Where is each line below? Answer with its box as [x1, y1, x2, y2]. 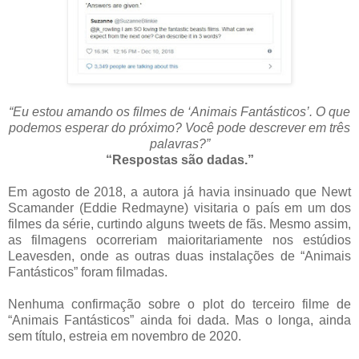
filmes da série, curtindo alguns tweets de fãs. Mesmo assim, [8, 216, 351, 231]
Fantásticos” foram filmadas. [8, 264, 167, 279]
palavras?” [149, 136, 210, 151]
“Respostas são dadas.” [105, 152, 254, 167]
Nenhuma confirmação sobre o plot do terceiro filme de [8, 296, 351, 311]
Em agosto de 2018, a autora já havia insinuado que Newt [8, 184, 351, 199]
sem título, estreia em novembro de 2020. [8, 329, 241, 343]
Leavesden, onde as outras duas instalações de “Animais [8, 248, 351, 263]
